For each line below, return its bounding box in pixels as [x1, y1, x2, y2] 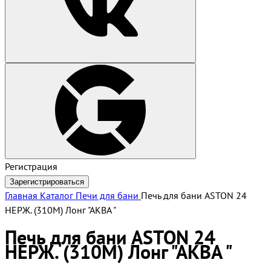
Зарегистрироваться [10, 177, 84, 186]
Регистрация [5, 160, 57, 172]
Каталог [40, 189, 73, 201]
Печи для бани [76, 189, 139, 201]
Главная [5, 189, 38, 201]
